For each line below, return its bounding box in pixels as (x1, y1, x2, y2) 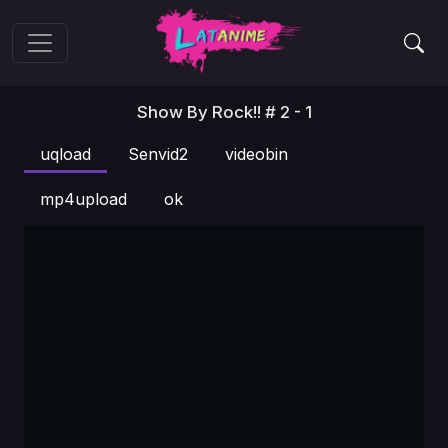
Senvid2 (128, 144, 188, 164)
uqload (40, 144, 91, 164)
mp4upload (40, 189, 127, 209)
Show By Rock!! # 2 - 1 (136, 102, 312, 122)
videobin (225, 144, 288, 164)
